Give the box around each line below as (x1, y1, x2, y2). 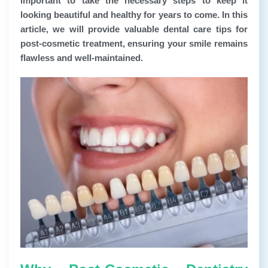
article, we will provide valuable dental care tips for (20, 23, 248, 34)
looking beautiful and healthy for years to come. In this (20, 9, 248, 20)
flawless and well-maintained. (20, 52, 143, 63)
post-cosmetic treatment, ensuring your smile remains (20, 38, 248, 48)
